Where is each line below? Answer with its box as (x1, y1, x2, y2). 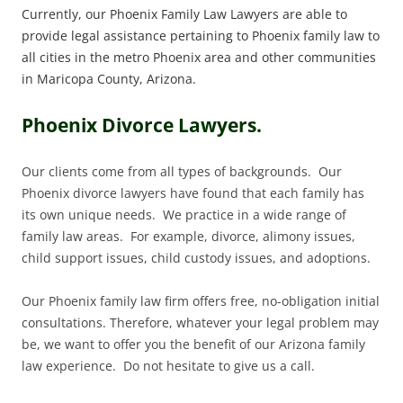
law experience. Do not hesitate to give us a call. (22, 357, 315, 375)
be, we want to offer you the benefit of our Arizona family (22, 336, 365, 354)
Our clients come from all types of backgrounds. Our (22, 163, 342, 181)
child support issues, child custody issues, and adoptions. (22, 249, 371, 267)
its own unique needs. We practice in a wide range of (22, 206, 346, 224)
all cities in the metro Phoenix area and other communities (22, 49, 376, 67)
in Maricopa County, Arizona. (22, 70, 196, 88)
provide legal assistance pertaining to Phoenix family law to (22, 27, 380, 45)
